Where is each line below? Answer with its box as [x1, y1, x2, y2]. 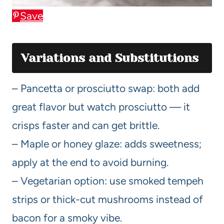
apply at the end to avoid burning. [12, 155, 168, 168]
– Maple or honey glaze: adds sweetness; [12, 137, 201, 150]
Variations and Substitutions [21, 50, 198, 65]
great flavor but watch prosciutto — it [12, 100, 190, 113]
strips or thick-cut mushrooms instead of [12, 192, 203, 205]
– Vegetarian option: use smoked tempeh [12, 174, 203, 187]
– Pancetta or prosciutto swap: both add [12, 81, 199, 94]
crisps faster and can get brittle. [12, 118, 159, 131]
